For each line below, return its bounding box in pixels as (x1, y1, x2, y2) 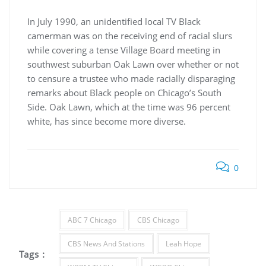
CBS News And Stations (67, 239, 145, 249)
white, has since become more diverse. (27, 115, 188, 128)
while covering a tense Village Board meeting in (27, 44, 220, 56)
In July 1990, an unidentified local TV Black (27, 15, 201, 28)
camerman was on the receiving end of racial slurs (27, 30, 232, 42)
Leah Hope (165, 239, 201, 249)
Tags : (19, 248, 46, 260)
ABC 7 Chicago (67, 215, 116, 226)
